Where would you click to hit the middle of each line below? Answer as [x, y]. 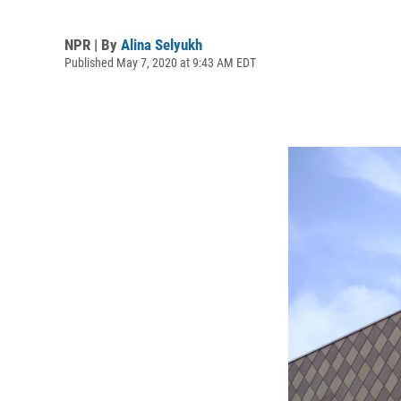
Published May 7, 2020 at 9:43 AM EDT [160, 62]
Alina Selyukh [162, 44]
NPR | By [93, 44]
